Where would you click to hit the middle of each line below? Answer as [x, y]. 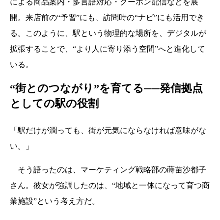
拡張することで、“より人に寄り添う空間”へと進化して [108, 49]
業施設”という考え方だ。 [55, 201]
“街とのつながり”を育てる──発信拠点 [106, 88]
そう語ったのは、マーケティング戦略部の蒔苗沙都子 [108, 169]
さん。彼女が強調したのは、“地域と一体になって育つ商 [110, 185]
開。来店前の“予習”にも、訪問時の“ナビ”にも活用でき [107, 17]
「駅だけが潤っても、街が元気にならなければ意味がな [108, 130]
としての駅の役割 [54, 103]
